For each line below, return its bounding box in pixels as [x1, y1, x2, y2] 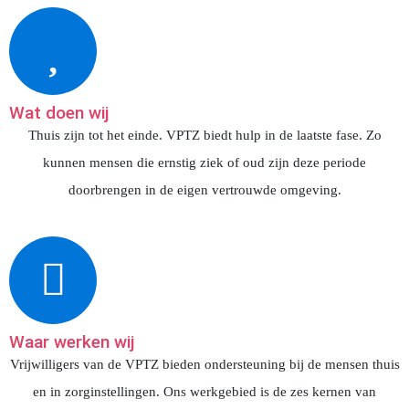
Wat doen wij [9, 102, 109, 123]
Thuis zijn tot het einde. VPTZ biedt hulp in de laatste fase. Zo [27, 128, 382, 142]
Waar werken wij [9, 331, 134, 352]
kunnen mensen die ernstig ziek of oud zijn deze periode [43, 155, 366, 170]
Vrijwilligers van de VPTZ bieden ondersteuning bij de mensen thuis [9, 357, 400, 372]
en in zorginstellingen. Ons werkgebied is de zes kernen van [33, 384, 376, 399]
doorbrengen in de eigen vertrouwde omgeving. [68, 183, 341, 197]
